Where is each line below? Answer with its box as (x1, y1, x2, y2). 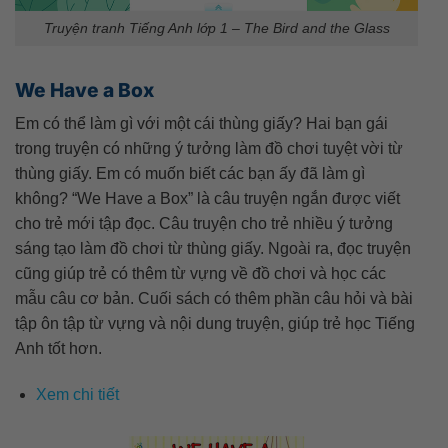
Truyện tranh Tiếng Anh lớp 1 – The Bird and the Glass (43, 19, 390, 36)
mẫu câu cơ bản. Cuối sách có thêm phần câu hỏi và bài (15, 290, 413, 308)
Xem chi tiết (35, 386, 119, 403)
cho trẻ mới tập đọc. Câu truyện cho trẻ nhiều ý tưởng (15, 215, 393, 233)
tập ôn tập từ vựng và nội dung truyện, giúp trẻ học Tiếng (15, 315, 415, 333)
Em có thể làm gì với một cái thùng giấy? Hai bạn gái (15, 115, 388, 133)
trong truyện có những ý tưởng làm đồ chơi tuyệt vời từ (15, 140, 403, 158)
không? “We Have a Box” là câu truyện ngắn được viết (15, 190, 400, 208)
